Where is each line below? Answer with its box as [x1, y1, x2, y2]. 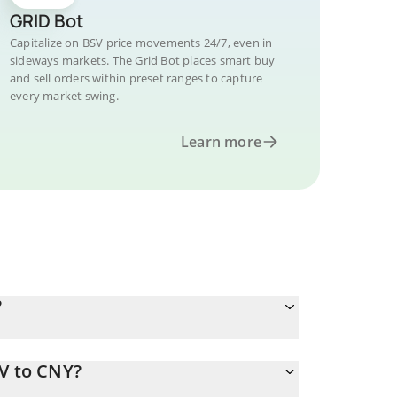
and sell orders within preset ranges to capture [10, 70, 263, 86]
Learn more [181, 132, 261, 152]
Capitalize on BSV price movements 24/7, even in [10, 35, 273, 51]
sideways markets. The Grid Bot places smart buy [10, 52, 276, 68]
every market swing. [10, 88, 119, 104]
